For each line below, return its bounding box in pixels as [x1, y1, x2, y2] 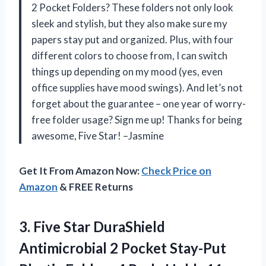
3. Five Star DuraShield [19, 217, 165, 235]
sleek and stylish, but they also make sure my [31, 17, 227, 30]
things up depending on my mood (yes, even [31, 65, 223, 78]
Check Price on [141, 164, 211, 177]
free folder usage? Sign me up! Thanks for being [31, 113, 242, 126]
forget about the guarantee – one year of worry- [31, 97, 246, 110]
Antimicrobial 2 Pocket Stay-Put [19, 239, 226, 256]
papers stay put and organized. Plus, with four [31, 33, 233, 46]
